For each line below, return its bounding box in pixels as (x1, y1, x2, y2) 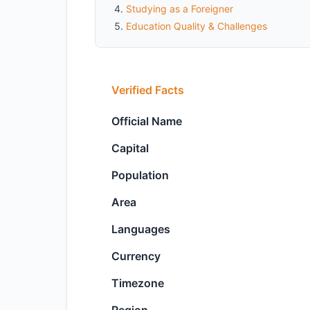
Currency (111, 249, 161, 263)
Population (111, 168, 169, 182)
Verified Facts (111, 83, 184, 97)
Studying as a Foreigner (126, 3, 233, 15)
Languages (111, 222, 170, 236)
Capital (111, 141, 149, 155)
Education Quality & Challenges (126, 20, 267, 32)
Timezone (111, 276, 164, 290)
